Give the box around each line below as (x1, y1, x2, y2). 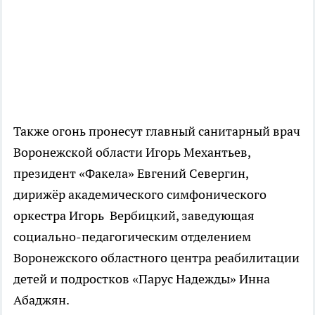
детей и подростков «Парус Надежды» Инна (13, 270, 270, 287)
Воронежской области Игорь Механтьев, (13, 143, 250, 160)
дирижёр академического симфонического (13, 186, 266, 202)
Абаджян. (13, 291, 70, 308)
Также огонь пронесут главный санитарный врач (13, 122, 300, 139)
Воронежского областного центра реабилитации (13, 249, 300, 266)
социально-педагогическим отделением (13, 228, 251, 245)
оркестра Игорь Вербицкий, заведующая (13, 207, 255, 224)
